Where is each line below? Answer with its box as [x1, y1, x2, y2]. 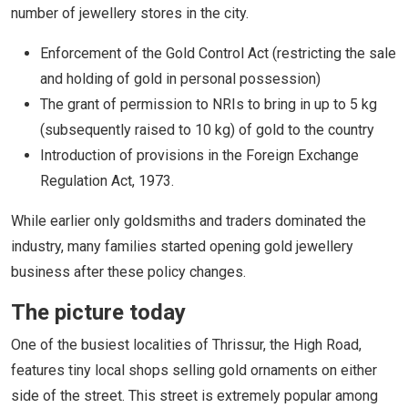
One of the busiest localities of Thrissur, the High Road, [11, 335, 362, 353]
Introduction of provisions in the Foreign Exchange [40, 146, 359, 164]
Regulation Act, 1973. [40, 171, 174, 189]
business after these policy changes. [11, 262, 246, 280]
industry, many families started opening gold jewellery [11, 237, 353, 255]
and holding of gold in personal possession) [40, 69, 321, 87]
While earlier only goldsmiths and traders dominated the [11, 211, 366, 229]
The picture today [11, 299, 186, 325]
